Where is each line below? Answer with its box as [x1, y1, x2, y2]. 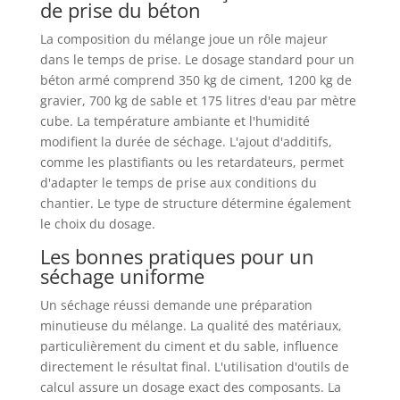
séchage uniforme [39, 262, 204, 289]
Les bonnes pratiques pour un [39, 242, 314, 270]
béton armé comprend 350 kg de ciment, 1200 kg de [39, 71, 352, 88]
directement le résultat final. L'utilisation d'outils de [39, 357, 349, 375]
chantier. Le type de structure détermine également [39, 194, 351, 212]
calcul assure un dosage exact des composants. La [39, 378, 341, 396]
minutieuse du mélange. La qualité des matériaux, [39, 316, 342, 334]
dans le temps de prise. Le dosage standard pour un [39, 50, 354, 68]
